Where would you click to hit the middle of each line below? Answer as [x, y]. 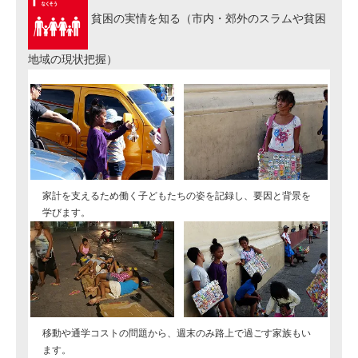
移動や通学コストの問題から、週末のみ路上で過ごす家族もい [177, 333]
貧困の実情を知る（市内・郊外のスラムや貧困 [207, 18]
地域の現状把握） [73, 60]
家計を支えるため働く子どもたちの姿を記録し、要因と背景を [177, 196]
